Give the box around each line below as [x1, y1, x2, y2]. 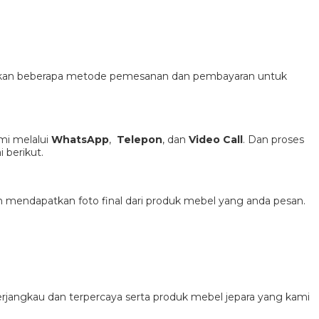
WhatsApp [51, 132, 109, 146]
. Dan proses [243, 132, 304, 146]
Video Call [189, 132, 243, 146]
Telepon [117, 132, 162, 146]
